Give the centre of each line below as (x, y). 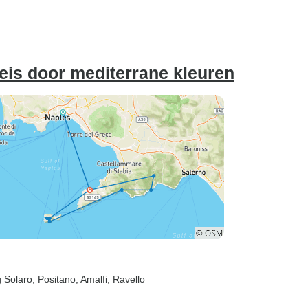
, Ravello (126, 279)
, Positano (54, 279)
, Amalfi (91, 279)
